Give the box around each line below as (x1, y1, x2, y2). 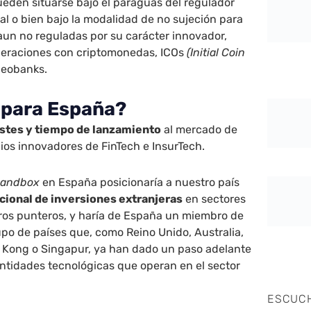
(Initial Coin (187, 45, 246, 59)
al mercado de (161, 122, 238, 136)
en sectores (183, 192, 246, 205)
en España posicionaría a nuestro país (40, 175, 240, 189)
